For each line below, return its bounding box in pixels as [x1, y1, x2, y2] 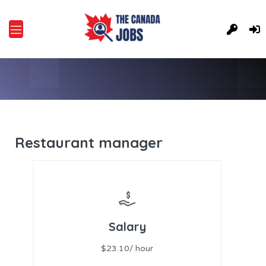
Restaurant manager [15, 134, 163, 152]
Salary [108, 218, 146, 234]
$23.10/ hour [101, 243, 154, 254]
